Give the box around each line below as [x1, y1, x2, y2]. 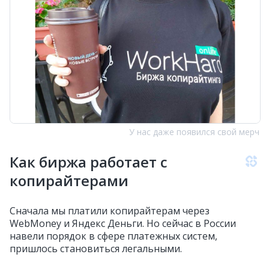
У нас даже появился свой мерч [129, 126, 259, 138]
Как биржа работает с [10, 152, 168, 172]
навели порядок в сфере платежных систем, [10, 229, 217, 243]
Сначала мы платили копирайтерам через [10, 204, 210, 218]
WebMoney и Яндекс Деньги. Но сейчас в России [10, 217, 236, 231]
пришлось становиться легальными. [10, 242, 182, 256]
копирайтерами [10, 171, 128, 191]
